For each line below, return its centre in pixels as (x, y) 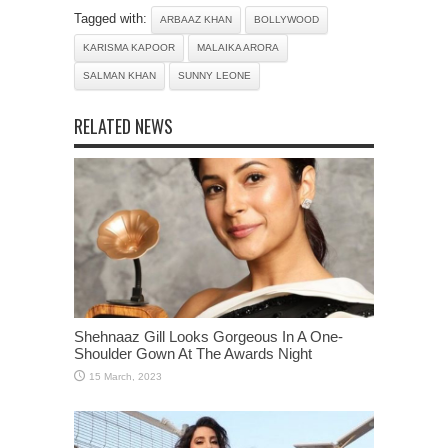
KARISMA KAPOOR (129, 47)
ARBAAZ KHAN (196, 19)
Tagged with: (112, 18)
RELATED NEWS (123, 125)
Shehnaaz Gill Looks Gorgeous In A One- (208, 336)
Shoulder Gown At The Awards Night (193, 353)
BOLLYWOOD (286, 19)
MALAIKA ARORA (238, 47)
